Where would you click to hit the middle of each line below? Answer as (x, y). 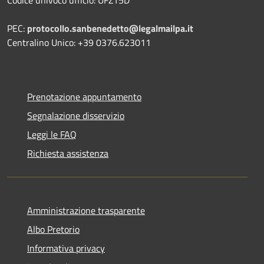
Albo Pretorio (53, 229)
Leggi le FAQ (52, 134)
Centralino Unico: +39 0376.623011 (79, 42)
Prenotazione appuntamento (84, 96)
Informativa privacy (66, 248)
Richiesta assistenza (68, 153)
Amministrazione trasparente (86, 210)
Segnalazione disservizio (76, 115)
